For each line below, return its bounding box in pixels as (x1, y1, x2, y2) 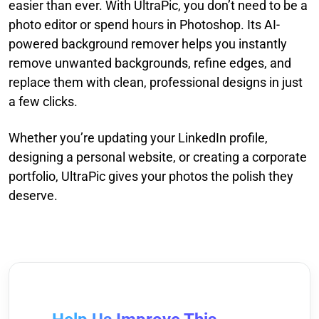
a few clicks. (9, 93, 78, 109)
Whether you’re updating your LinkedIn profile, (9, 130, 268, 145)
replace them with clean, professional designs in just (9, 74, 303, 90)
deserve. (9, 187, 58, 203)
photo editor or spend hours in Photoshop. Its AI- (9, 16, 280, 32)
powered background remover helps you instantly (9, 36, 287, 51)
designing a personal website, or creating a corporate (9, 149, 307, 164)
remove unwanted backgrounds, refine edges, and (9, 55, 291, 70)
